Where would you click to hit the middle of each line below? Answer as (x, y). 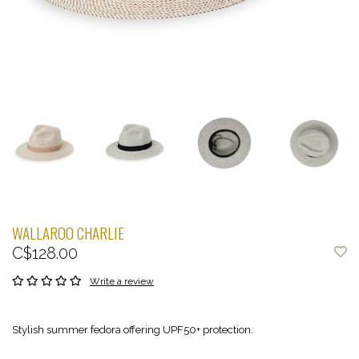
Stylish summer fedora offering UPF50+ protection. (133, 330)
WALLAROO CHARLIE (68, 233)
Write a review (122, 281)
